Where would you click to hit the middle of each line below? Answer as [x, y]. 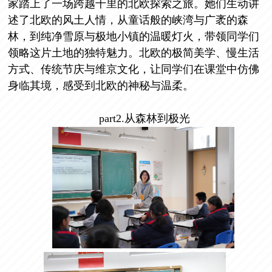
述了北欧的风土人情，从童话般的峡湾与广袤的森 [128, 20]
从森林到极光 [157, 119]
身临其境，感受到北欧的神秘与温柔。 [101, 86]
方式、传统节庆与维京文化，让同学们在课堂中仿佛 [134, 70]
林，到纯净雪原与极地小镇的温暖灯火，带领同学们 [134, 37]
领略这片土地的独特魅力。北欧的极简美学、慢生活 [134, 53]
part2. [111, 119]
